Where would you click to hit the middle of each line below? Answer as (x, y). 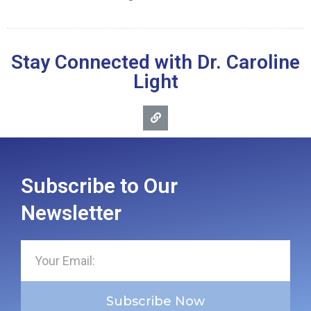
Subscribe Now (155, 302)
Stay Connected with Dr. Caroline (155, 62)
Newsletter (71, 212)
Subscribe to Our (99, 185)
